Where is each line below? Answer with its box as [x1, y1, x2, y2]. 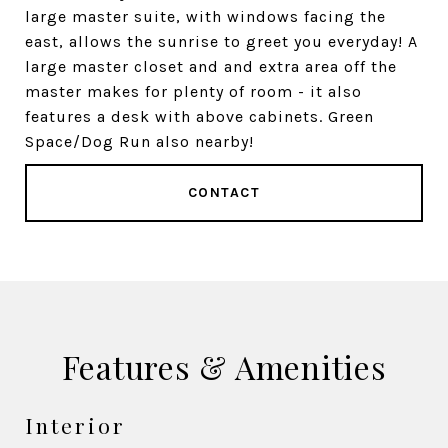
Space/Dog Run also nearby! [25, 132, 254, 151]
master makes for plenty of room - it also [25, 82, 362, 101]
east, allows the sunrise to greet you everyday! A [25, 32, 418, 51]
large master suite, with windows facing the [25, 7, 386, 26]
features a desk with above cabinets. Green [25, 107, 374, 126]
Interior [25, 411, 126, 439]
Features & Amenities [61, 345, 387, 388]
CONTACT [187, 184, 261, 201]
